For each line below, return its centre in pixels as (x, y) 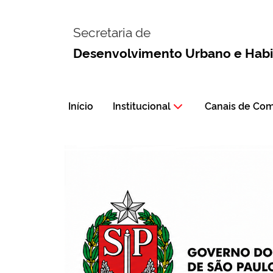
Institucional (142, 105)
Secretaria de (112, 32)
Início (81, 105)
